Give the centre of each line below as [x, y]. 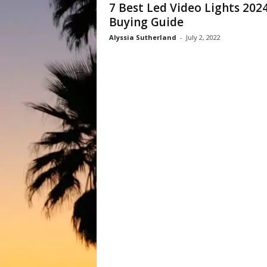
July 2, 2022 [203, 37]
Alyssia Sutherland [142, 37]
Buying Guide [146, 22]
